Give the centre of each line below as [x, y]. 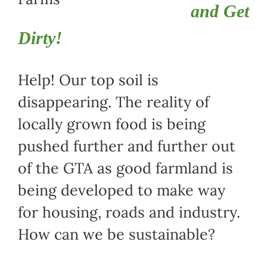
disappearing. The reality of [113, 102]
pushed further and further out [126, 146]
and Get [220, 11]
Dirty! [40, 38]
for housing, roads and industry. [129, 212]
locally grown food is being [111, 124]
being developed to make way [121, 190]
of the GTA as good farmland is [125, 168]
